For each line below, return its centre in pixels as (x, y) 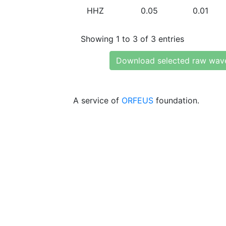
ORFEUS (137, 100)
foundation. (176, 100)
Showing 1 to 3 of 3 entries (132, 39)
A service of (97, 100)
